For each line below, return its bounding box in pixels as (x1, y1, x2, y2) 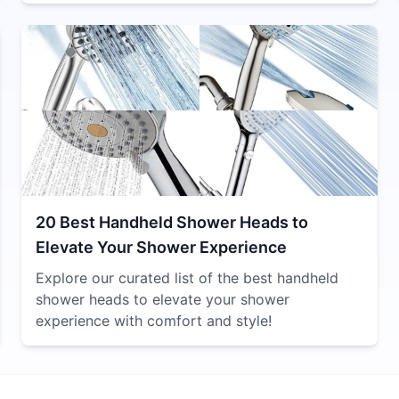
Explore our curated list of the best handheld (36, 269, 338, 287)
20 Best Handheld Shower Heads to (36, 213, 308, 232)
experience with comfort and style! (36, 312, 272, 330)
